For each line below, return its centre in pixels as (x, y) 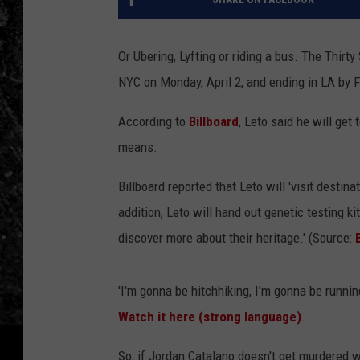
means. (138, 147)
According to (152, 122)
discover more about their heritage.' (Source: (237, 238)
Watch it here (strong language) (210, 317)
